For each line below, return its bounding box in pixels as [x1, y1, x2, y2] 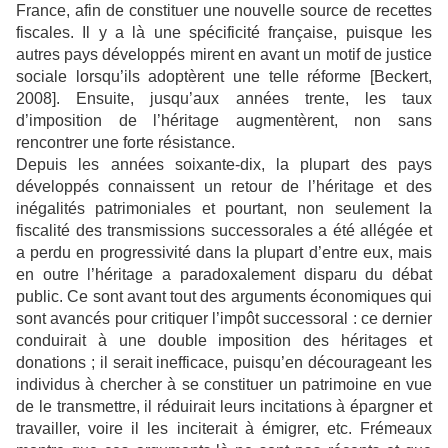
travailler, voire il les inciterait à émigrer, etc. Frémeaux [16, 420, 432, 438]
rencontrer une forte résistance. [16, 134, 235, 152]
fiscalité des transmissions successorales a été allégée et [16, 222, 432, 240]
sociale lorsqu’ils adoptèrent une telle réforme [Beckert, [16, 68, 432, 86]
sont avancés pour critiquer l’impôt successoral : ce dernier [16, 310, 432, 328]
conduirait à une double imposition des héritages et [16, 332, 432, 350]
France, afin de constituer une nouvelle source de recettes [16, 2, 432, 20]
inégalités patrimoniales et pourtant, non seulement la [16, 200, 432, 218]
